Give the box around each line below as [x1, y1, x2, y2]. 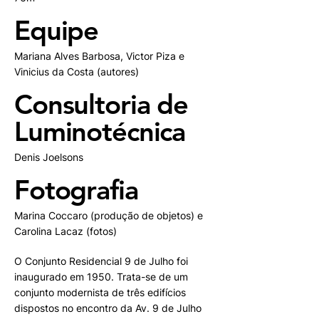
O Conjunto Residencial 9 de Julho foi [14, 255, 188, 267]
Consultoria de [14, 88, 189, 121]
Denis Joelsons [14, 151, 83, 163]
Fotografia [14, 173, 138, 206]
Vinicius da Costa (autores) [14, 66, 139, 78]
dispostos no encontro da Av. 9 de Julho [14, 302, 202, 314]
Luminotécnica [14, 115, 186, 148]
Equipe [14, 14, 99, 47]
